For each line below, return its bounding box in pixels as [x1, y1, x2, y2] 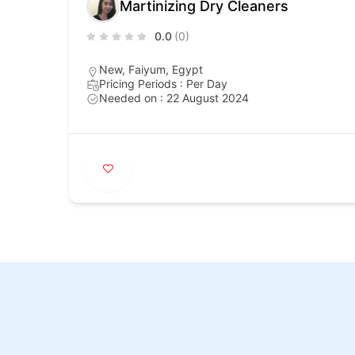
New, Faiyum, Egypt [99, 62, 203, 76]
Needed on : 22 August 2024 [99, 90, 249, 105]
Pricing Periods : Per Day [99, 76, 227, 90]
